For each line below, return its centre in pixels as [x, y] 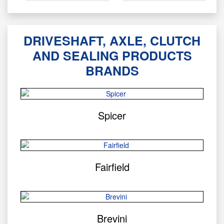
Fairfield [112, 167]
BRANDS [112, 71]
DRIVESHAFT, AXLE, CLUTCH [112, 41]
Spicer [112, 115]
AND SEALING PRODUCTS [112, 56]
